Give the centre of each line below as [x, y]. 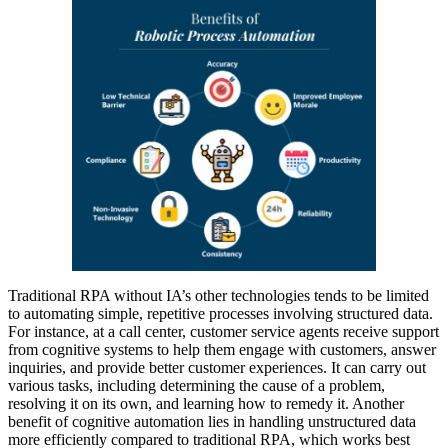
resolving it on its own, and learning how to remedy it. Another [206, 404]
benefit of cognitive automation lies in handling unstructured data [212, 422]
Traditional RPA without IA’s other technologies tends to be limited [218, 296]
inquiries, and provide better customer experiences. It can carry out [217, 368]
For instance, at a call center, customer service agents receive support [223, 332]
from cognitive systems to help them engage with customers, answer [222, 350]
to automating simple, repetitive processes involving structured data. [220, 314]
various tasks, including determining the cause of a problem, [196, 386]
